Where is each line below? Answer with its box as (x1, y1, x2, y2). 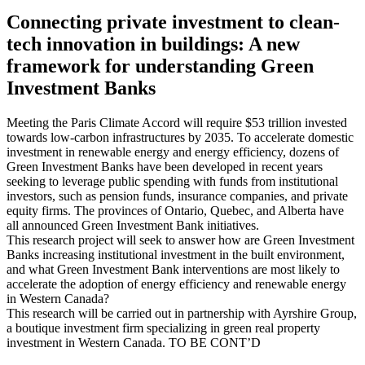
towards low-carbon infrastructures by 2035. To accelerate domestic (7, 130, 354, 144)
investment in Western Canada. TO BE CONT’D (7, 335, 261, 350)
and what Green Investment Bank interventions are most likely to (7, 262, 340, 276)
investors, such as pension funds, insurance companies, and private (7, 188, 348, 203)
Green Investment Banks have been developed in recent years (7, 159, 323, 174)
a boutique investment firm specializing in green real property (7, 320, 320, 335)
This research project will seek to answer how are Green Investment (7, 232, 354, 247)
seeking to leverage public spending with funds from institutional (7, 174, 338, 188)
